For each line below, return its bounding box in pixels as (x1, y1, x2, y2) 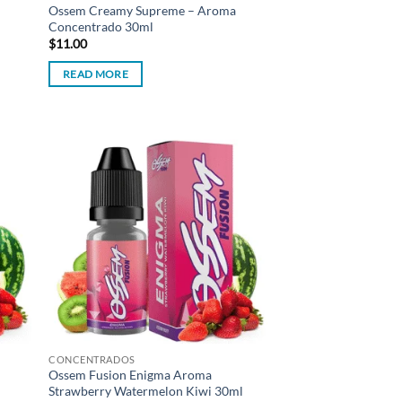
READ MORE (62, 67, 129, 80)
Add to (223, 165, 256, 178)
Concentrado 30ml (48, 18, 154, 34)
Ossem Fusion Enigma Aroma (48, 367, 213, 383)
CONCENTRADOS (48, 353, 135, 365)
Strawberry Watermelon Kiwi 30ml (48, 383, 244, 399)
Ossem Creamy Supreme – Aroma (48, 2, 237, 18)
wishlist (222, 178, 258, 190)
